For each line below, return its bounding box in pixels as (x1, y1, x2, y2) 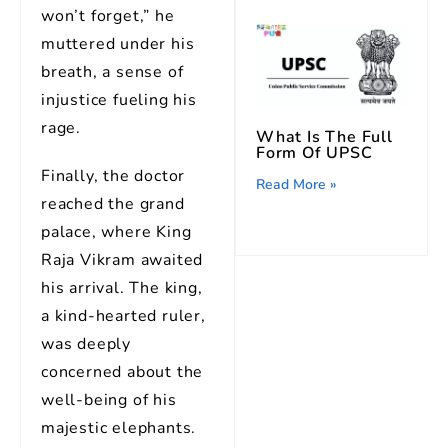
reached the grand (41, 193, 185, 215)
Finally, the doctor (41, 165, 186, 187)
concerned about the (41, 361, 204, 383)
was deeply (41, 333, 132, 355)
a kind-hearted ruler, (41, 305, 206, 327)
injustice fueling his (41, 89, 197, 111)
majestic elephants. (41, 417, 197, 439)
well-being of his (41, 389, 177, 411)
